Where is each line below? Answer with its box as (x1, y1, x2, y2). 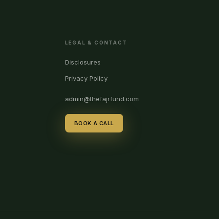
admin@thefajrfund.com (65, 95, 139, 103)
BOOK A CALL (74, 120, 114, 127)
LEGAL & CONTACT (65, 40, 128, 45)
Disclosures (65, 58, 101, 66)
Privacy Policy (65, 74, 108, 82)
